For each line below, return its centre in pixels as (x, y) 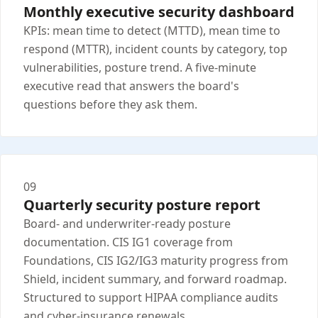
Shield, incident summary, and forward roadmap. (155, 279)
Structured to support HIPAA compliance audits (151, 298)
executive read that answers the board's (131, 86)
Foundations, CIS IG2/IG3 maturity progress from (156, 261)
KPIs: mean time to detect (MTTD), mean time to (152, 31)
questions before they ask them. (110, 105)
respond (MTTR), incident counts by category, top (155, 49)
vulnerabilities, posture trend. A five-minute (140, 68)
